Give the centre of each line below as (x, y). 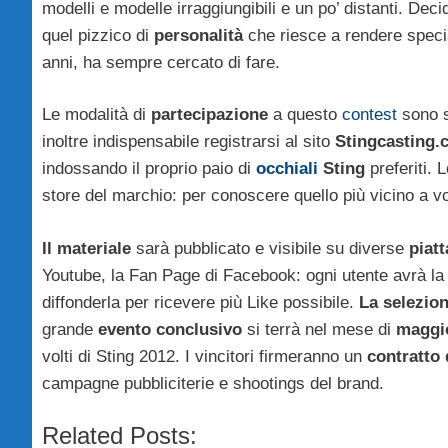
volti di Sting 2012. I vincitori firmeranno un (204, 356)
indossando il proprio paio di (146, 169)
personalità (198, 35)
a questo (305, 115)
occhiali (287, 169)
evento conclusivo (170, 329)
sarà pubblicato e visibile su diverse (270, 248)
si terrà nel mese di (316, 329)
